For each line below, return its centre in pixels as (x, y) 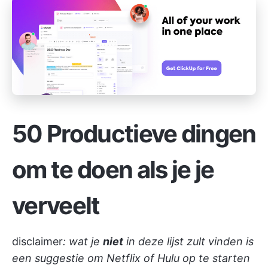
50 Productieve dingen (134, 133)
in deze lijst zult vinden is (188, 241)
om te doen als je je (113, 169)
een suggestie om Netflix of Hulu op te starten (131, 258)
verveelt (56, 205)
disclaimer (37, 241)
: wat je (83, 241)
